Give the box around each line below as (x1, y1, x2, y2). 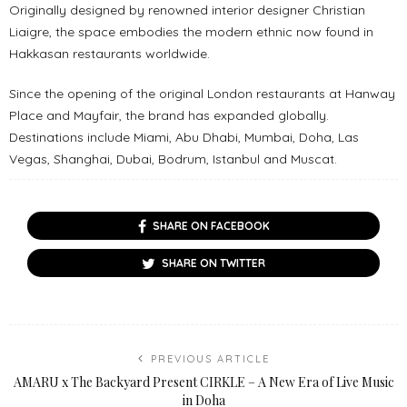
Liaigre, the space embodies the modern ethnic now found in (9, 24, 373, 41)
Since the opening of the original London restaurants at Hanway (9, 85, 395, 103)
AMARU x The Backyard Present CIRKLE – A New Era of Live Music (13, 373, 394, 392)
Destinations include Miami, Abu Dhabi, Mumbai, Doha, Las (9, 129, 359, 146)
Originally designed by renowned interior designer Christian (9, 2, 365, 19)
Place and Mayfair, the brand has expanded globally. (9, 107, 329, 124)
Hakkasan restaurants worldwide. (9, 45, 210, 63)
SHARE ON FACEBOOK (152, 219, 270, 233)
